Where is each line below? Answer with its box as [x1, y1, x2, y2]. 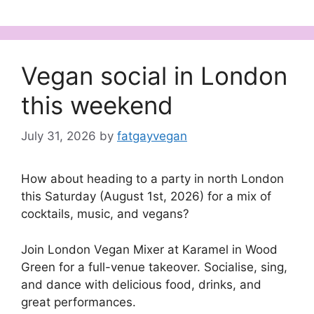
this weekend [21, 90, 173, 120]
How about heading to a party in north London [21, 172, 284, 186]
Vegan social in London [21, 60, 287, 90]
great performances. [21, 294, 136, 309]
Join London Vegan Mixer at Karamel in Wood [21, 242, 278, 257]
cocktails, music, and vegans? [21, 207, 189, 221]
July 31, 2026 [21, 129, 96, 144]
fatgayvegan [117, 129, 187, 144]
